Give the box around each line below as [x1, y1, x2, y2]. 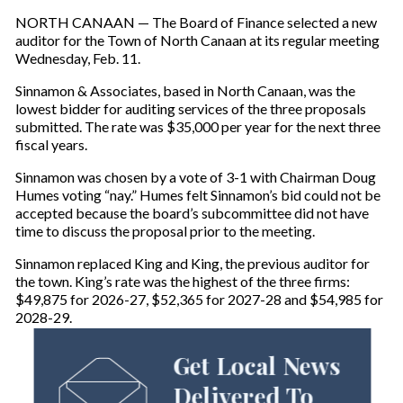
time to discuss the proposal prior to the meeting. [14, 221, 315, 239]
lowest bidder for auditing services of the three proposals [14, 99, 366, 117]
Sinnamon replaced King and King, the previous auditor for [14, 254, 370, 272]
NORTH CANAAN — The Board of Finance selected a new [14, 13, 377, 31]
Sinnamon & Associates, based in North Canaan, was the [14, 81, 355, 99]
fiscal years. [14, 135, 87, 153]
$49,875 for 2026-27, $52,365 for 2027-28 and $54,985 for [14, 290, 383, 308]
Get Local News [175, 360, 329, 390]
